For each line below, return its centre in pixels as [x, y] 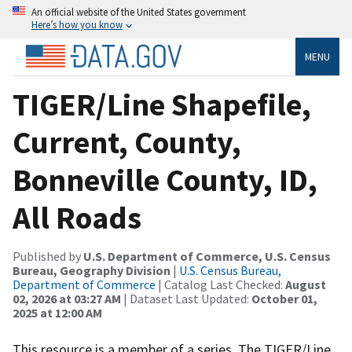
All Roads [77, 217]
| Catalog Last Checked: [220, 284]
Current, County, [127, 142]
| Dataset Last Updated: [186, 298]
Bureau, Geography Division [92, 270]
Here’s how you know [77, 24]
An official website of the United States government [139, 12]
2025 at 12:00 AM [57, 312]
